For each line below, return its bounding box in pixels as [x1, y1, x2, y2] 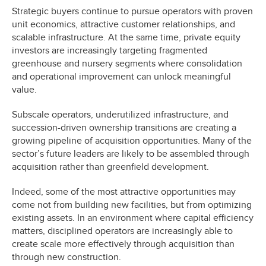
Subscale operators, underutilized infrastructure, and [12, 108, 229, 121]
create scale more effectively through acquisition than [12, 237, 235, 250]
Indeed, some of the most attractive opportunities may [12, 185, 236, 198]
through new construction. [12, 251, 121, 263]
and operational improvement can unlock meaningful [12, 70, 231, 83]
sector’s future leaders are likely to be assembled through [12, 147, 249, 160]
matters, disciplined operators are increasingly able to [12, 224, 233, 237]
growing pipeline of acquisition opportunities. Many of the [12, 134, 252, 147]
